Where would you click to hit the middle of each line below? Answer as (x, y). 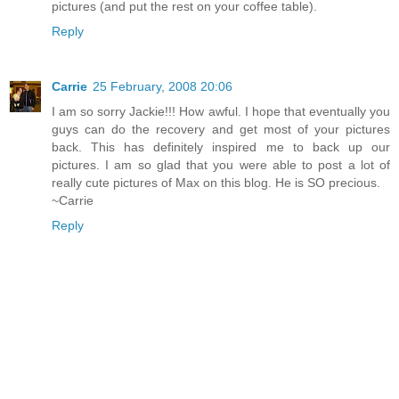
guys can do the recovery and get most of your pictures (221, 130)
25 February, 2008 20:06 (163, 87)
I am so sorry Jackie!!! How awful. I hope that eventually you (221, 112)
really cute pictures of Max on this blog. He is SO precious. (216, 183)
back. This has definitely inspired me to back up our (221, 147)
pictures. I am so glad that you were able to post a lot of (221, 165)
